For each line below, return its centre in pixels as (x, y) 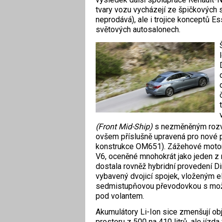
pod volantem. (120, 196)
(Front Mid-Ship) (124, 126)
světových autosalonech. (138, 29)
